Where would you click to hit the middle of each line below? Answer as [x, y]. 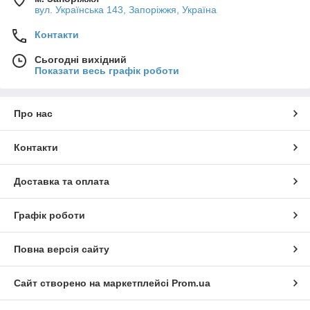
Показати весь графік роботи [107, 71]
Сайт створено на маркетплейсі [93, 283]
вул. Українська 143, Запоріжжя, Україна [126, 10]
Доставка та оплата [62, 182]
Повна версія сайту [62, 249]
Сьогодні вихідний [81, 60]
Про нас [33, 114]
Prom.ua [191, 283]
